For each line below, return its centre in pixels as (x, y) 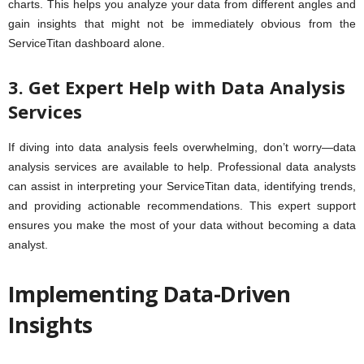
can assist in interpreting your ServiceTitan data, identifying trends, (182, 186)
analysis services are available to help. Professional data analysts (182, 167)
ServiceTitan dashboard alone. (87, 43)
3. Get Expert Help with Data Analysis (177, 87)
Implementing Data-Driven (149, 294)
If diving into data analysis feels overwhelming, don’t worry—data (182, 147)
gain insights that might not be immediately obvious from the (182, 24)
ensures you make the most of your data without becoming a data (182, 225)
